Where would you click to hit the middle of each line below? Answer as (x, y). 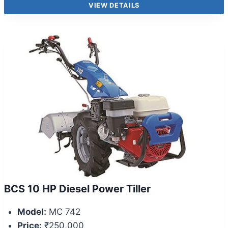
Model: (32, 212)
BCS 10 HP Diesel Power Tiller (77, 189)
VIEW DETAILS (114, 5)
